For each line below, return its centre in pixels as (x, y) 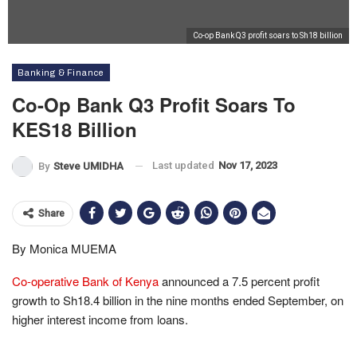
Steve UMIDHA (88, 166)
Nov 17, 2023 (248, 165)
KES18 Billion (75, 129)
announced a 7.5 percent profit (239, 280)
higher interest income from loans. (100, 319)
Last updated (184, 165)
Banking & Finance (61, 73)
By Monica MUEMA (64, 248)
